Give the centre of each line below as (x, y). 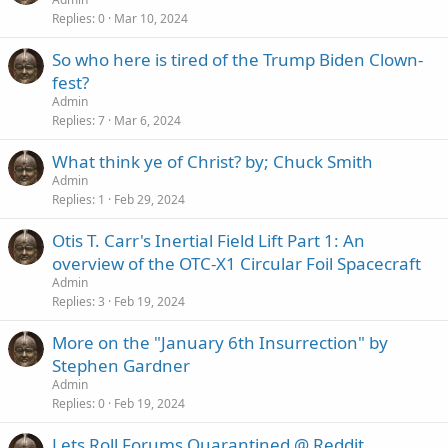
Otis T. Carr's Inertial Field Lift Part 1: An (208, 240)
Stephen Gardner (121, 365)
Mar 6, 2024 (147, 120)
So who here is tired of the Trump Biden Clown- (237, 59)
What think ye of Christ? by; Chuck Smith (212, 161)
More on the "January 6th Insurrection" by (220, 342)
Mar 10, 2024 (151, 18)
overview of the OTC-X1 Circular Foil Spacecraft (236, 263)
